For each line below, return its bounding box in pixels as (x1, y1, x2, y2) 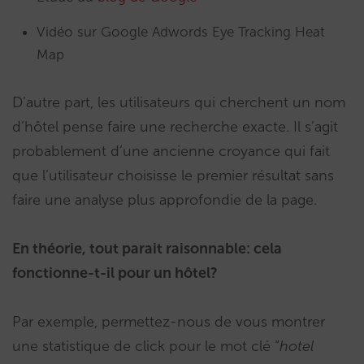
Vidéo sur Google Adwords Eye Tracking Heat (37, 24, 325, 40)
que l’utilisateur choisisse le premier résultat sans (12, 167, 334, 184)
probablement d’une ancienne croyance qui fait (12, 142, 330, 160)
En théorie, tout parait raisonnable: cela (12, 240, 282, 258)
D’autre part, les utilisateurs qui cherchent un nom (12, 93, 345, 111)
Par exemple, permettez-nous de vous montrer (12, 313, 325, 331)
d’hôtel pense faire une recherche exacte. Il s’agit (12, 118, 338, 136)
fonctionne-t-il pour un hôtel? (12, 264, 218, 282)
